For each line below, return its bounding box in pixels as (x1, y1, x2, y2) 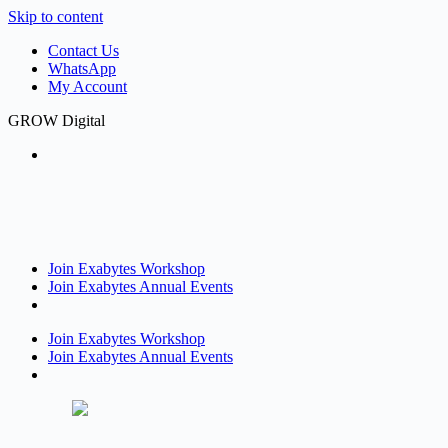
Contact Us (48, 42, 119, 59)
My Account (48, 78, 127, 95)
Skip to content (8, 8, 103, 25)
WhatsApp (48, 60, 116, 77)
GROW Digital (8, 112, 105, 129)
